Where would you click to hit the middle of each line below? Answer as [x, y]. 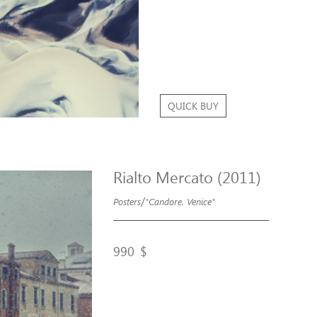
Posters [127, 202]
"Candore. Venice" [180, 202]
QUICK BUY [193, 106]
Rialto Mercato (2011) [187, 177]
